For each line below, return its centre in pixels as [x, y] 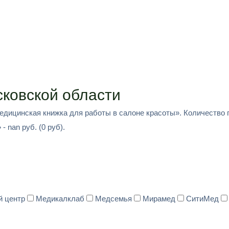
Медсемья [113, 199]
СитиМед [202, 199]
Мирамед [159, 199]
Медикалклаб [60, 199]
